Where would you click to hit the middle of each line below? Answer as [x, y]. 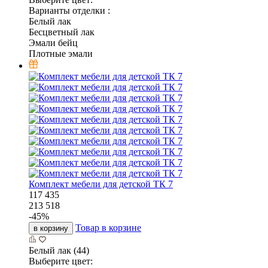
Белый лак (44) [59, 250]
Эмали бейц [53, 42]
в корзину [51, 228]
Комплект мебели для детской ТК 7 [101, 184]
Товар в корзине [108, 227]
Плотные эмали [61, 53]
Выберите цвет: [61, 261]
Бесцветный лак [62, 32]
